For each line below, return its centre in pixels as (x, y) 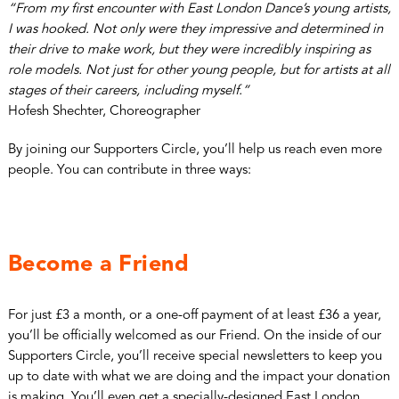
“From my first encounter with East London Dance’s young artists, (199, 9)
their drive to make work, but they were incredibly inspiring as (189, 50)
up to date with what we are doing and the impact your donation (199, 377)
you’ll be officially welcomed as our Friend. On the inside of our (194, 336)
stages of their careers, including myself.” (128, 91)
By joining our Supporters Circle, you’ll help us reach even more (195, 150)
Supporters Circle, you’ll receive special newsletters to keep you (195, 356)
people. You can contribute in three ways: (129, 170)
